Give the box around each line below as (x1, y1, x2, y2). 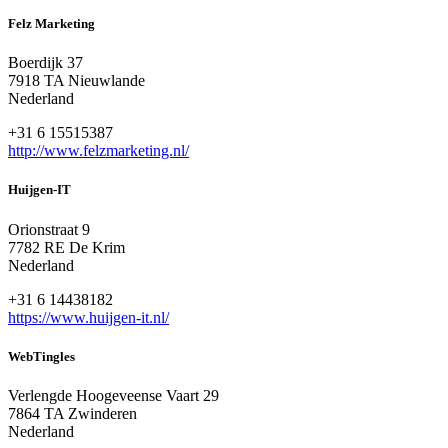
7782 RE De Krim (8, 238, 125, 256)
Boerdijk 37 (8, 54, 83, 72)
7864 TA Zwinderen (8, 404, 137, 422)
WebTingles (8, 348, 75, 364)
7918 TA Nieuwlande (8, 72, 145, 90)
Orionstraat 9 (8, 220, 90, 238)
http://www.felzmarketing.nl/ (8, 142, 189, 160)
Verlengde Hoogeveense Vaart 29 (8, 386, 219, 404)
